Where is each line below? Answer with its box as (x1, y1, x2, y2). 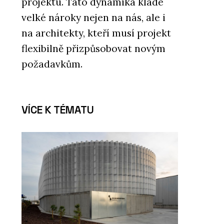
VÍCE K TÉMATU (21, 102, 94, 116)
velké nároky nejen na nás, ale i (21, 11, 165, 23)
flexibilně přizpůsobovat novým (21, 42, 165, 54)
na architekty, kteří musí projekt (21, 27, 171, 39)
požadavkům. (21, 58, 82, 70)
